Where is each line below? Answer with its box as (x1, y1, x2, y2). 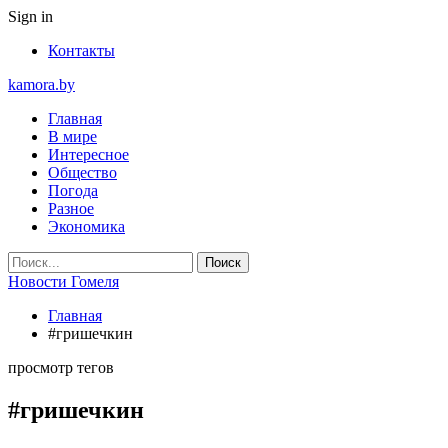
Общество (48, 164, 117, 181)
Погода (48, 182, 98, 199)
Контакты (48, 42, 115, 59)
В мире (48, 128, 97, 145)
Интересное (48, 146, 129, 163)
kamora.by (8, 76, 75, 93)
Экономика (48, 218, 125, 235)
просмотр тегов (8, 359, 114, 376)
